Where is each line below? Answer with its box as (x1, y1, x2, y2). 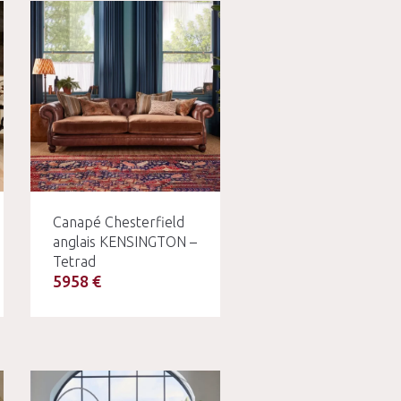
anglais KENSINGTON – (52, 233, 197, 250)
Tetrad (52, 252, 96, 269)
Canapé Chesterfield (52, 213, 184, 230)
